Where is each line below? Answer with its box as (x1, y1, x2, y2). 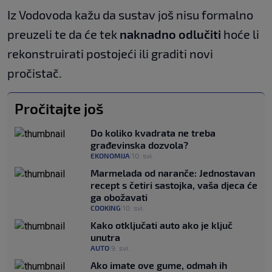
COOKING (90, 203, 121, 212)
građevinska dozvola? (90, 139, 188, 151)
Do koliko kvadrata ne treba (90, 127, 216, 139)
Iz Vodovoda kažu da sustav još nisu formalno (7, 7, 253, 22)
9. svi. (111, 243, 130, 253)
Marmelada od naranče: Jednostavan (90, 167, 255, 179)
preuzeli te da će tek (7, 27, 120, 42)
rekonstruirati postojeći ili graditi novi (7, 46, 213, 61)
